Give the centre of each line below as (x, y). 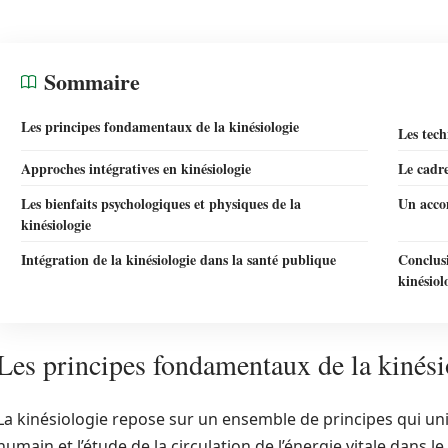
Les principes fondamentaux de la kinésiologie (160, 126)
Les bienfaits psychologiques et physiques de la (161, 203)
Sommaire (92, 81)
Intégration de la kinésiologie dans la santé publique (178, 259)
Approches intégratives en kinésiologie (136, 168)
